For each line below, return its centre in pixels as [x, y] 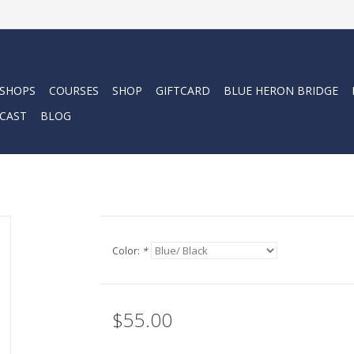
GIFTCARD [183, 90]
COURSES [74, 90]
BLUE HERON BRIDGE [281, 90]
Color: [127, 251]
